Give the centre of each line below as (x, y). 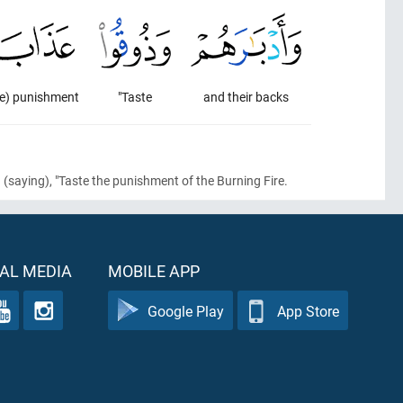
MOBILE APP (154, 271)
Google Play (186, 310)
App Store (308, 310)
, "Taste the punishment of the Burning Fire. (169, 180)
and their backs (246, 97)
